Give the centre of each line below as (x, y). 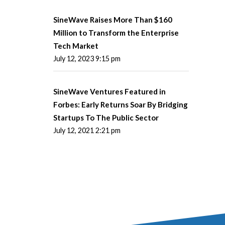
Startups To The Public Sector (106, 118)
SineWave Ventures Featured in (109, 92)
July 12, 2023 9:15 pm (87, 58)
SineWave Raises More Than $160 (113, 19)
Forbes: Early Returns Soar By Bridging (121, 105)
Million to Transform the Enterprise (116, 32)
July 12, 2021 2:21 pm (87, 131)
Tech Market (76, 45)
